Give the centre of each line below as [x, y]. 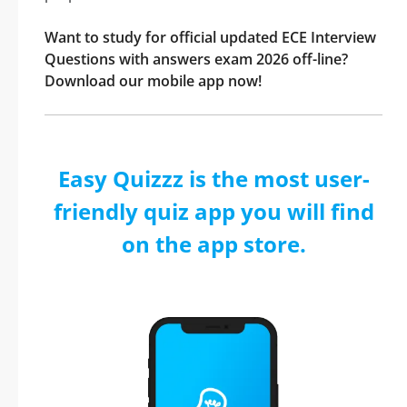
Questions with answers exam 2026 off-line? [196, 59]
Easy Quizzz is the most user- [213, 179]
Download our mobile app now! [153, 81]
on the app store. [213, 244]
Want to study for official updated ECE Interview [210, 37]
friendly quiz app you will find [213, 211]
